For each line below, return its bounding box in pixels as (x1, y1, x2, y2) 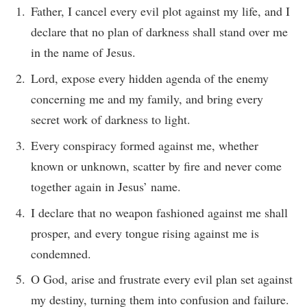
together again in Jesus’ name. (31, 177, 181, 195)
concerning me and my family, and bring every (31, 90, 263, 107)
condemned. (31, 245, 91, 262)
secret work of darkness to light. (31, 110, 191, 127)
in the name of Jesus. (31, 43, 136, 60)
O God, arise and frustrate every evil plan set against (31, 271, 293, 288)
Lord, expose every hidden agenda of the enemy (31, 69, 269, 86)
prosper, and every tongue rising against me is (31, 224, 259, 241)
